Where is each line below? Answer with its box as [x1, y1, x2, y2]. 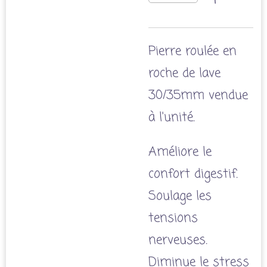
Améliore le [148, 142, 212, 162]
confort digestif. [148, 164, 238, 184]
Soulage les [148, 187, 212, 206]
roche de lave [148, 64, 221, 83]
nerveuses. [148, 231, 207, 250]
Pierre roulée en [148, 42, 237, 61]
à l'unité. [148, 108, 195, 127]
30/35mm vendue [148, 86, 248, 105]
